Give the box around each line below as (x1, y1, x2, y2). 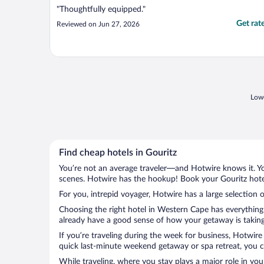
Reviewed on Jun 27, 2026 (57, 21, 140, 28)
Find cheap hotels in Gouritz (59, 148, 177, 158)
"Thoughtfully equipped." (57, 5, 146, 14)
